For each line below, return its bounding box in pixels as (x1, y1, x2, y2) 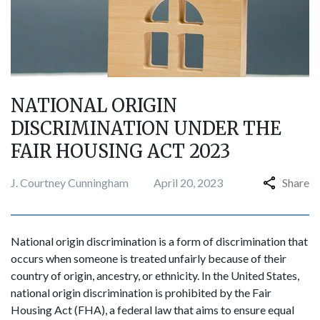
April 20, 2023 (154, 176, 223, 189)
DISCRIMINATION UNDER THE (11, 117, 281, 140)
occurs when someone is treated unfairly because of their (11, 251, 286, 265)
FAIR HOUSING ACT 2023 (11, 140, 230, 163)
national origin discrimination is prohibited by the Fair (11, 286, 271, 299)
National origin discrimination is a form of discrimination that (11, 234, 308, 248)
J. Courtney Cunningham (11, 176, 129, 189)
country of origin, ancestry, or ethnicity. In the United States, (11, 269, 299, 282)
